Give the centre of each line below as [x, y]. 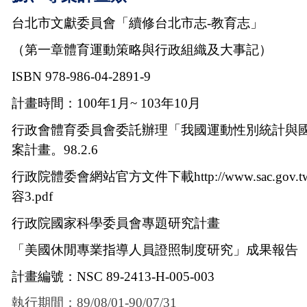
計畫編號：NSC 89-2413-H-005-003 [113, 276]
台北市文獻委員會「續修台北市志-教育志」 [137, 23]
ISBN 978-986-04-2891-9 [81, 76]
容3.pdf [32, 196]
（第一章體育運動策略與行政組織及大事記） [142, 49]
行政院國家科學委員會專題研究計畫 [116, 223]
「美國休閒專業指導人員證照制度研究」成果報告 [155, 249]
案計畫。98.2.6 [55, 149]
